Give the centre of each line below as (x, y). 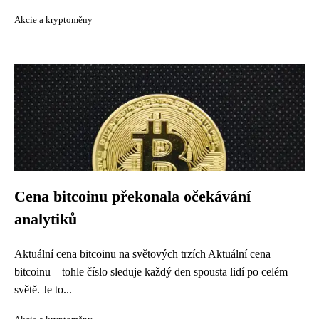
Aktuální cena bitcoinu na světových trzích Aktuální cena (142, 254)
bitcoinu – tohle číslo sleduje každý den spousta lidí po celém (151, 272)
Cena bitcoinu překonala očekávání (132, 197)
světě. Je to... (43, 289)
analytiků (46, 219)
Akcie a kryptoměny (53, 20)
